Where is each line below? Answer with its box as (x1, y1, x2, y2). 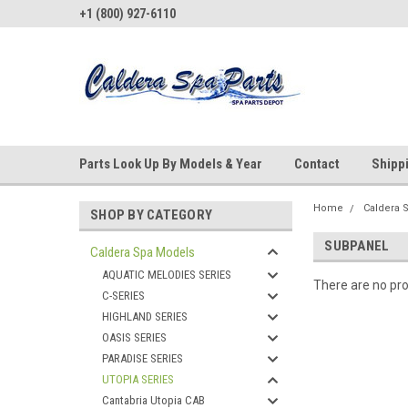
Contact (294, 156, 340, 172)
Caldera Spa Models (90, 244, 195, 260)
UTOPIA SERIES (102, 372, 174, 386)
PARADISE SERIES (102, 352, 183, 365)
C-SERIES (102, 289, 145, 302)
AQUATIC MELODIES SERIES (102, 268, 231, 281)
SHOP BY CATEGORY (90, 207, 212, 223)
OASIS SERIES (102, 331, 167, 344)
